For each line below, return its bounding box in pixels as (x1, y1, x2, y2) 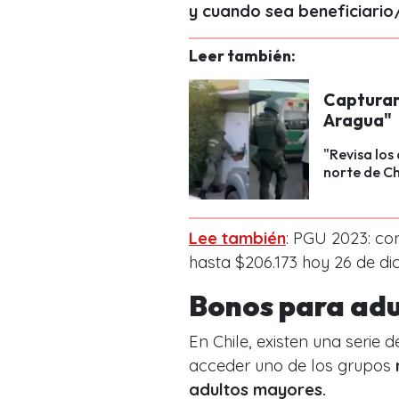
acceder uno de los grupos (189, 354, 391, 376)
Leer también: (189, 45, 296, 66)
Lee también (189, 227, 286, 248)
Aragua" (323, 110, 392, 131)
